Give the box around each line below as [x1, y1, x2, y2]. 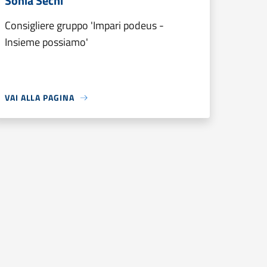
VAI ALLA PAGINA [5, 91, 74, 104]
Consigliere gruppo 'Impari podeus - [5, 17, 164, 33]
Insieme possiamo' [5, 34, 88, 50]
